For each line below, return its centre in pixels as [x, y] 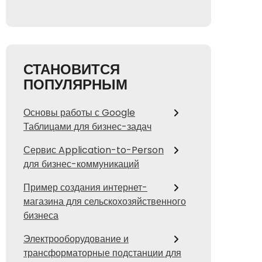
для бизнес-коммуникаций [81, 164]
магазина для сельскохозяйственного [105, 202]
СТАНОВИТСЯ [72, 70]
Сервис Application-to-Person [94, 150]
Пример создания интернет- [85, 188]
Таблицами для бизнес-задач [87, 127]
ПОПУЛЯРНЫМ [75, 85]
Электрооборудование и [76, 239]
